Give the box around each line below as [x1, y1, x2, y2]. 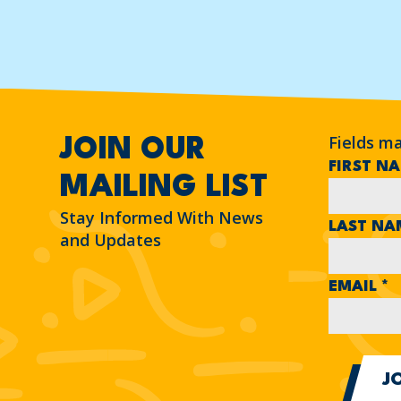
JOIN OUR [60, 134, 207, 166]
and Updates [60, 228, 162, 251]
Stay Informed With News [60, 206, 264, 228]
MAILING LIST [60, 172, 269, 203]
